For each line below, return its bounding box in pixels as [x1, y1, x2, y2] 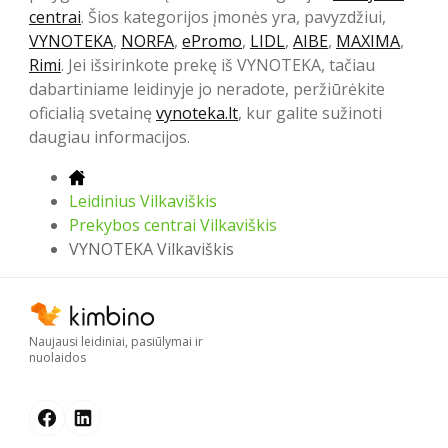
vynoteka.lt [156, 101, 238, 124]
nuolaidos [29, 349, 86, 366]
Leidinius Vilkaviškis [69, 189, 217, 212]
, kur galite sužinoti [238, 101, 382, 124]
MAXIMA [336, 29, 400, 52]
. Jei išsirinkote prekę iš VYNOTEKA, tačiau [61, 53, 375, 76]
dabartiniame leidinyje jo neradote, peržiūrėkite [29, 77, 385, 100]
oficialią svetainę [29, 101, 156, 124]
